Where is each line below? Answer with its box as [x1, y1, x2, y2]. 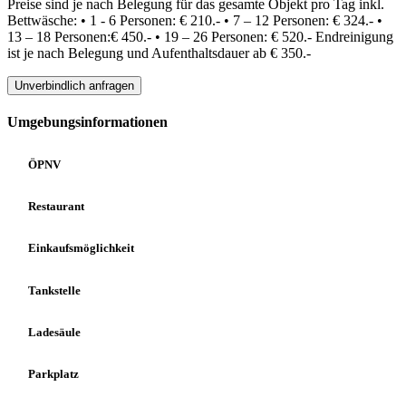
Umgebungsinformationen [7, 113, 168, 130]
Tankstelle [25, 283, 81, 297]
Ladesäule [25, 324, 81, 339]
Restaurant [25, 199, 84, 214]
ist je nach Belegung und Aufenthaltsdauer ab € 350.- [7, 44, 311, 61]
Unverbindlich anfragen [14, 78, 134, 92]
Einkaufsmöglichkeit [25, 241, 134, 256]
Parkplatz [25, 366, 79, 381]
